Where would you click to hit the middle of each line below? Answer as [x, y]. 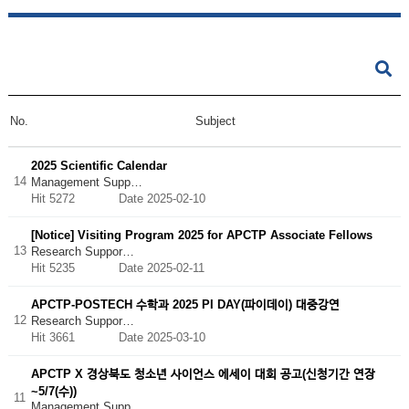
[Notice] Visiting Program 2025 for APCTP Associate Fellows [201, 235]
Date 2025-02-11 [161, 267]
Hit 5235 [74, 267]
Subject [216, 121]
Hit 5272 [74, 198]
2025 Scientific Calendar [99, 165]
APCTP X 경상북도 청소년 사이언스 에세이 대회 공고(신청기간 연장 [203, 373]
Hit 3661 [74, 337]
